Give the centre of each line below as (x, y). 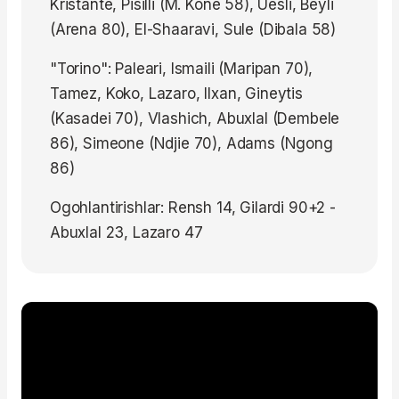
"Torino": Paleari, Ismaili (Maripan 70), (182, 69)
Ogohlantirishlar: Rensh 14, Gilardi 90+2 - (193, 208)
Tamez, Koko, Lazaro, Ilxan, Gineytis (176, 94)
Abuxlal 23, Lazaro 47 (126, 233)
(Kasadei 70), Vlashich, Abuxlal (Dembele (195, 119)
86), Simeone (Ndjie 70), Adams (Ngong (191, 144)
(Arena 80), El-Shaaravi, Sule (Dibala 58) (193, 30)
